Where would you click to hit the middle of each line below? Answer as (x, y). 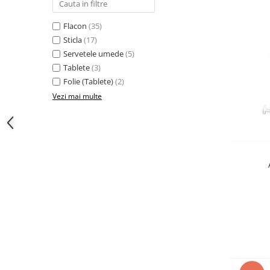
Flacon (75, 26)
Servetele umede (93, 53)
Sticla (73, 39)
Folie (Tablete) (88, 81)
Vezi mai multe (77, 96)
